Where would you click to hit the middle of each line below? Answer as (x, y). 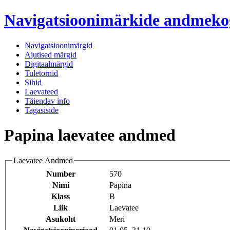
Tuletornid (41, 73)
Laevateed (41, 91)
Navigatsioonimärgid (59, 45)
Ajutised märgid (51, 54)
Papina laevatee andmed (90, 135)
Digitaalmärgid (49, 64)
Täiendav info (47, 101)
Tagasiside (42, 110)
